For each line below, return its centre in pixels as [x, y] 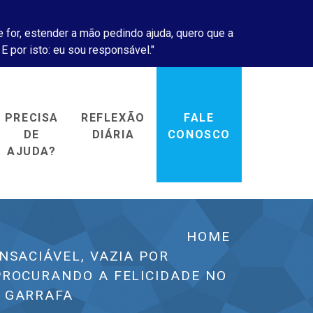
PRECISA [31, 117]
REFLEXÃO [113, 117]
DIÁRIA [113, 134]
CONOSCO [199, 134]
